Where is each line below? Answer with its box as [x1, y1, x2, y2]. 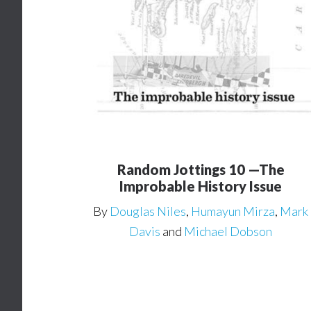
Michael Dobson [184, 224, 273, 239]
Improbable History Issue [119, 178, 283, 195]
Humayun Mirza [191, 203, 276, 219]
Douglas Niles [110, 203, 187, 219]
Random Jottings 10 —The [117, 161, 285, 178]
